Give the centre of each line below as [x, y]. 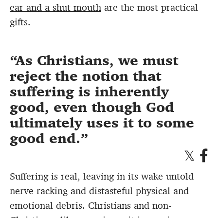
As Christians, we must [97, 61]
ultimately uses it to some [102, 123]
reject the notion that [85, 76]
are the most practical [150, 8]
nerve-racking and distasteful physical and [99, 191]
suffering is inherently [89, 92]
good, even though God [92, 108]
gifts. [20, 22]
